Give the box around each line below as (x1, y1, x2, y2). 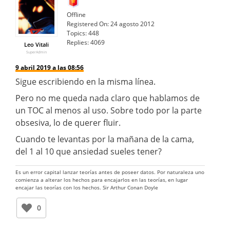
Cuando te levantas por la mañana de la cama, (15, 133, 194, 145)
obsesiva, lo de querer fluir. (15, 117, 121, 128)
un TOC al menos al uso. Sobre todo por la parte (15, 104, 202, 116)
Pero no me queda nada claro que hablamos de (15, 92, 200, 104)
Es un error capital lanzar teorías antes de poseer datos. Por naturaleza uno (15, 168, 204, 176)
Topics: (67, 28, 87, 37)
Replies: (67, 37, 89, 47)
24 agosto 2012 (110, 19, 155, 28)
